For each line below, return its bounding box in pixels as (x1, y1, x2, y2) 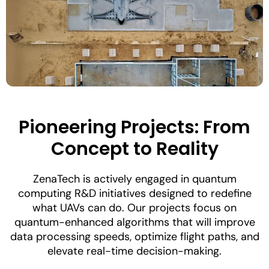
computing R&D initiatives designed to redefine (17, 186, 252, 201)
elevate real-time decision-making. (47, 244, 222, 259)
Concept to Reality (50, 136, 219, 162)
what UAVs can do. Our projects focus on (32, 201, 237, 216)
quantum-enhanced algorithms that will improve (14, 215, 255, 230)
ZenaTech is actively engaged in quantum (32, 172, 237, 187)
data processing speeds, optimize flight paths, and (10, 229, 259, 244)
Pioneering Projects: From (19, 115, 250, 141)
